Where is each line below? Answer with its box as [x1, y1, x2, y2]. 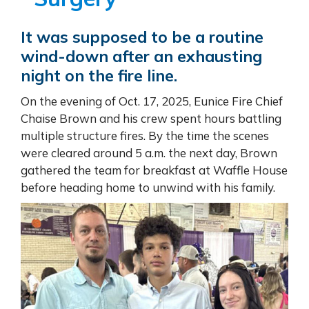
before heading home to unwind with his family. [21, 179, 275, 195]
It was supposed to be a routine [21, 26, 263, 47]
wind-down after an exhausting [21, 46, 262, 66]
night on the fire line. [21, 65, 177, 86]
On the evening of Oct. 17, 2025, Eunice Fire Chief [21, 93, 283, 108]
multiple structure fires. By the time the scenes [21, 128, 269, 143]
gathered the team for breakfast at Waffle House [21, 162, 288, 177]
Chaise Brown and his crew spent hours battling [21, 110, 281, 126]
